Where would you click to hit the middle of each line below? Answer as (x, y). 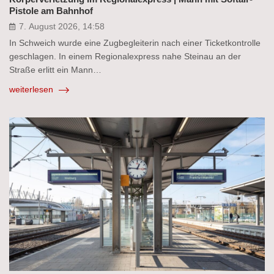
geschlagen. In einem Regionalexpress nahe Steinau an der (125, 57)
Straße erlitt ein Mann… (55, 70)
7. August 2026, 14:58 (62, 27)
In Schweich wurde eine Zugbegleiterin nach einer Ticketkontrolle (135, 43)
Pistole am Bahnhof (51, 11)
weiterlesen (32, 90)
